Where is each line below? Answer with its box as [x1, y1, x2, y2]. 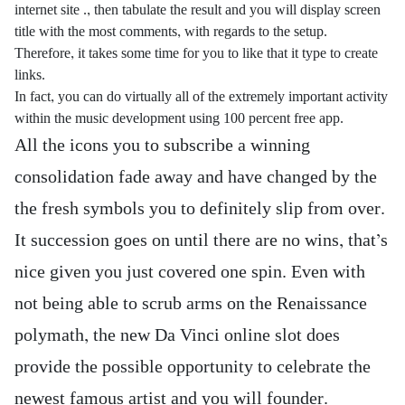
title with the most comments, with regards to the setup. [14, 23, 327, 41]
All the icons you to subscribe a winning [14, 135, 310, 156]
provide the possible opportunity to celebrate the [14, 356, 371, 378]
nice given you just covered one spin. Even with [14, 261, 365, 283]
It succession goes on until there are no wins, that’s [14, 230, 388, 251]
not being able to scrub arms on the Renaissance [14, 293, 367, 315]
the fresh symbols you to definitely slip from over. [14, 198, 385, 220]
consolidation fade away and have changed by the [14, 166, 377, 188]
